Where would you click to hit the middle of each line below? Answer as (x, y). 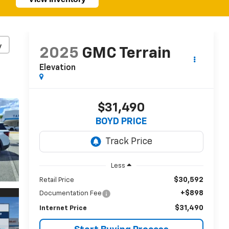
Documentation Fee (70, 193)
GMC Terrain (126, 54)
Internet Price (63, 208)
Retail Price (56, 180)
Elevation (57, 68)
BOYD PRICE (121, 122)
